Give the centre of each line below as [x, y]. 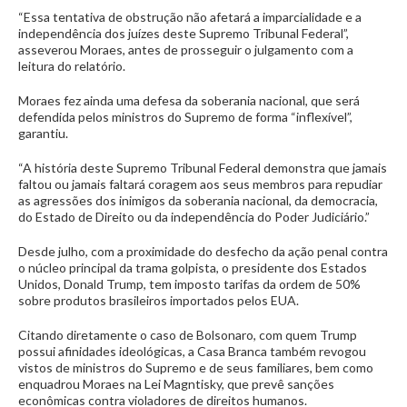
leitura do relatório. [73, 66]
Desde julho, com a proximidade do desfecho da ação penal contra [203, 251]
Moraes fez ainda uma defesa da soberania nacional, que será [189, 100]
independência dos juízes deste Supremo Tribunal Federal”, [184, 33]
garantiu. [45, 133]
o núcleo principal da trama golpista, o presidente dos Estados [193, 268]
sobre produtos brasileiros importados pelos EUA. [160, 300]
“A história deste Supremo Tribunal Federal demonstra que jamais [203, 168]
